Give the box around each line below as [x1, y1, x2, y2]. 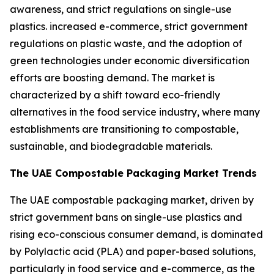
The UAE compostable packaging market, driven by [10, 193, 254, 206]
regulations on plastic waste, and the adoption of [10, 37, 242, 50]
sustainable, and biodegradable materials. [10, 139, 212, 152]
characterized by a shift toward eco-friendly [10, 88, 220, 101]
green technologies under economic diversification [10, 54, 250, 67]
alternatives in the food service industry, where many [10, 105, 260, 118]
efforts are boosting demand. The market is [10, 71, 215, 84]
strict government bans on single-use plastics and [10, 210, 242, 223]
